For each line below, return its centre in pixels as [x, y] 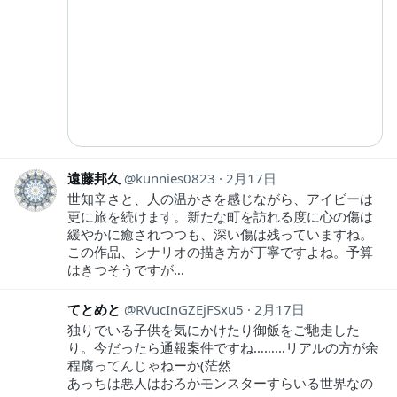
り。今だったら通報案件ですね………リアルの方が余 [223, 348]
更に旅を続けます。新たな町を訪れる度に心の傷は [220, 217]
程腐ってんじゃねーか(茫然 [149, 366]
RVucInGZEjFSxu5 [190, 310]
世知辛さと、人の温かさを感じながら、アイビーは [220, 199]
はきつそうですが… [126, 270]
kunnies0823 [175, 179]
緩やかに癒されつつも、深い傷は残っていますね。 [220, 234]
